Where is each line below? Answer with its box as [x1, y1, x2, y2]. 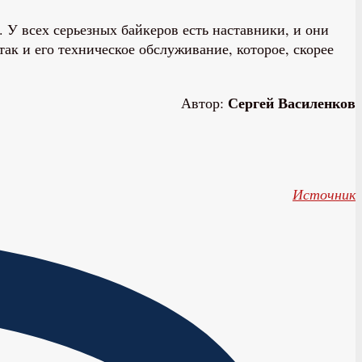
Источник [293, 184, 356, 204]
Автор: [181, 92, 228, 112]
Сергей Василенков [228, 91, 356, 113]
